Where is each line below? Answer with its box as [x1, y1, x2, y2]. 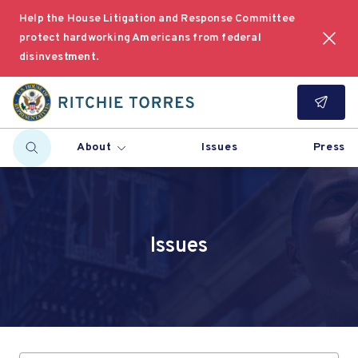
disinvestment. [19, 50, 99, 64]
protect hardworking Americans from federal [19, 31, 261, 45]
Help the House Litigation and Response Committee [19, 12, 296, 26]
